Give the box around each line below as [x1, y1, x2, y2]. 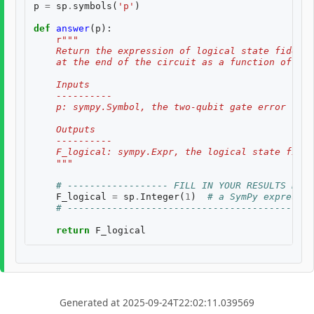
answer [56, 22, 90, 34]
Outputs [34, 123, 95, 135]
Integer [140, 191, 179, 202]
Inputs [34, 78, 90, 90]
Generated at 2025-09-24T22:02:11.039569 [60, 296, 254, 310]
